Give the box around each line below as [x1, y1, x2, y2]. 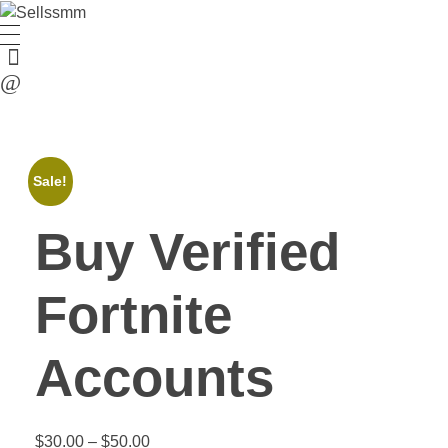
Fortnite [35, 284, 232, 344]
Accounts [35, 347, 274, 407]
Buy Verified [35, 221, 340, 281]
